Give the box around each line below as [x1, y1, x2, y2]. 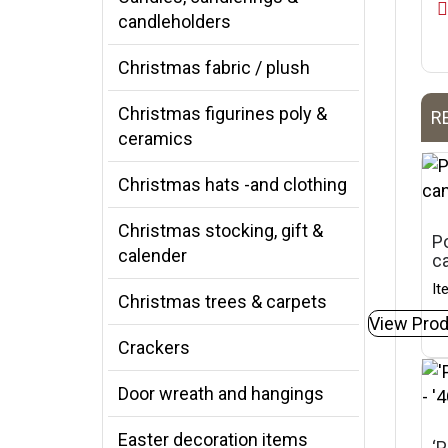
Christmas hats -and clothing [118, 174, 347, 195]
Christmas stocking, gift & [118, 220, 323, 241]
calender [118, 245, 187, 266]
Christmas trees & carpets [118, 291, 327, 312]
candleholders [118, 11, 231, 32]
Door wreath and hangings [118, 383, 324, 404]
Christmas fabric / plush [118, 57, 310, 78]
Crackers [118, 337, 190, 358]
